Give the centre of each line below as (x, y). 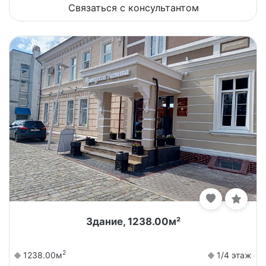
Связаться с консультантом (134, 8)
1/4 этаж (233, 255)
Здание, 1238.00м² (133, 221)
